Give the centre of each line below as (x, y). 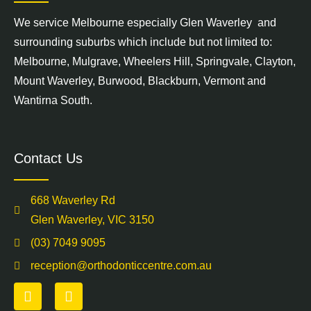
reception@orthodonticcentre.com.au (121, 266)
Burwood (120, 81)
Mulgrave (95, 61)
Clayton (274, 61)
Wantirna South (52, 100)
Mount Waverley (53, 81)
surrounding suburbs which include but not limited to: (143, 42)
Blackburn (173, 81)
